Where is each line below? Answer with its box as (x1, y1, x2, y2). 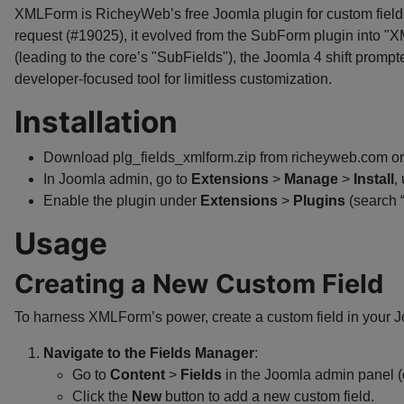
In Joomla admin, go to (43, 171, 191, 187)
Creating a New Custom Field (14, 268, 383, 299)
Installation (14, 104, 178, 140)
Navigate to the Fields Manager (43, 345, 254, 361)
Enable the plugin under (43, 193, 200, 208)
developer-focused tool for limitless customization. (14, 71, 332, 87)
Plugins (293, 193, 345, 208)
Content (110, 367, 165, 382)
